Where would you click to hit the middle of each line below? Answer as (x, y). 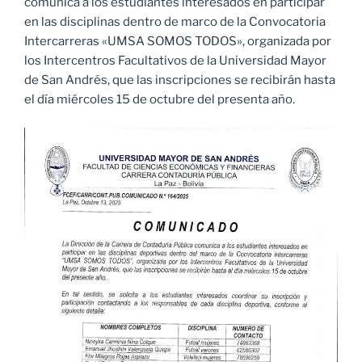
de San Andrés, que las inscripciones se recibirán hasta (180, 80)
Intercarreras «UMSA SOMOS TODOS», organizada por (178, 42)
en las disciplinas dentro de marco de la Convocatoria (175, 22)
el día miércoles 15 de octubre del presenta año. (160, 100)
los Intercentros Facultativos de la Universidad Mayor (175, 61)
